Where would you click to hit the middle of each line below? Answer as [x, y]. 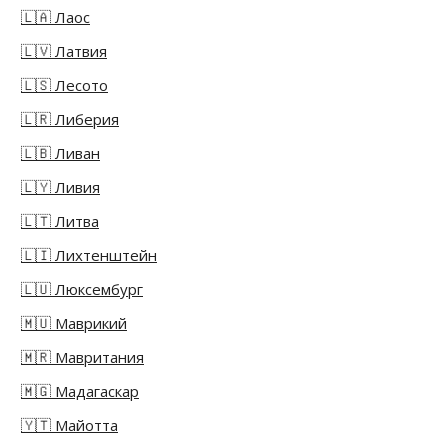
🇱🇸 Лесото [64, 85]
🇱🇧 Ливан [60, 153]
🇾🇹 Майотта [69, 425]
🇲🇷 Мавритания [82, 357]
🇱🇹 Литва [60, 221]
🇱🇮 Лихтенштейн [89, 255]
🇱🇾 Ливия [60, 187]
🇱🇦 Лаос [55, 17]
